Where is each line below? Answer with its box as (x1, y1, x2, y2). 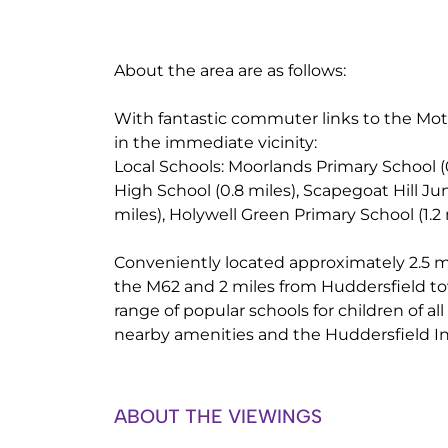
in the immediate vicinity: (114, 133, 317, 152)
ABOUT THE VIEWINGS (114, 405, 322, 428)
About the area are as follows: (114, 61, 346, 80)
